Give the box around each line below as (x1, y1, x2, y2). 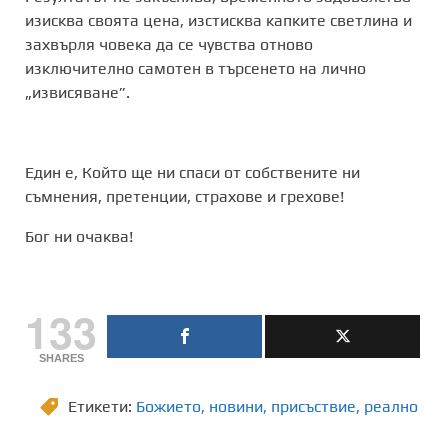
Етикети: (68, 396, 136, 416)
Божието (136, 396, 201, 416)
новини (209, 396, 263, 416)
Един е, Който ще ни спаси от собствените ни (25, 162, 360, 182)
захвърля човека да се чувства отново (25, 34, 313, 54)
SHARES (38, 351, 84, 364)
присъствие (271, 396, 356, 416)
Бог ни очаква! (25, 226, 133, 246)
